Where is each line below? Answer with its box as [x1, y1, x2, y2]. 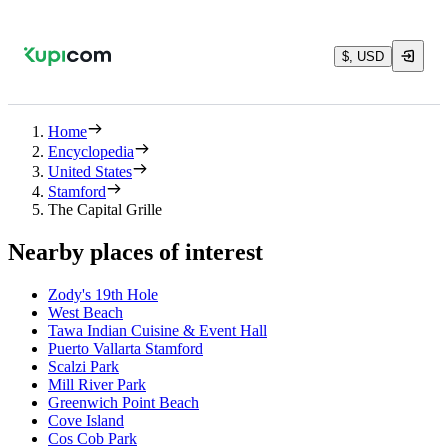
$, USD [342, 48, 384, 64]
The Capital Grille [48, 201, 162, 218]
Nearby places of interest [8, 238, 263, 265]
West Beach [48, 303, 123, 321]
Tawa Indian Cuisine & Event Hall [48, 321, 267, 339]
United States [48, 163, 132, 180]
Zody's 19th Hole [48, 285, 158, 303]
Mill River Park [48, 375, 146, 393]
